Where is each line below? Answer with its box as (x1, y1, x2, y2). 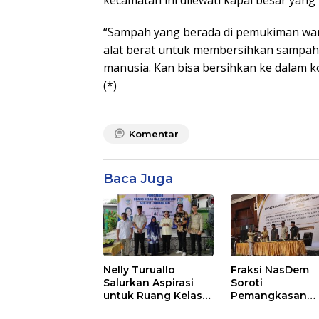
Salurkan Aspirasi (103, 276, 194, 290)
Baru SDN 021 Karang (103, 302, 214, 315)
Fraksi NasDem (231, 263, 310, 277)
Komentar (129, 128, 179, 140)
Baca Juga (103, 171, 173, 187)
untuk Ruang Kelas (103, 289, 202, 303)
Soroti (231, 276, 263, 290)
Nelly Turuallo (103, 263, 175, 277)
